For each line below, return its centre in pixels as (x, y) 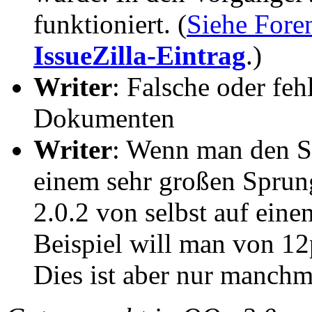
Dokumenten (104, 118)
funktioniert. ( (110, 24)
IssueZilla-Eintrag (140, 56)
